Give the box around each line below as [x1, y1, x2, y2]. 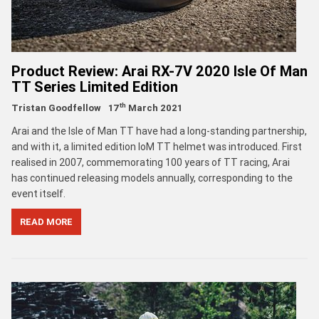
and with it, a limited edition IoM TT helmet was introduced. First [11, 140, 302, 153]
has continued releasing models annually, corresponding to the [11, 171, 293, 184]
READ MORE [20, 215, 73, 228]
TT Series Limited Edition [11, 77, 178, 95]
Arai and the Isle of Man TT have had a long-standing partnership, [11, 124, 307, 137]
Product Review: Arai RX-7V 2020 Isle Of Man [11, 61, 308, 80]
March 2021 [126, 101, 182, 114]
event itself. [11, 187, 66, 200]
